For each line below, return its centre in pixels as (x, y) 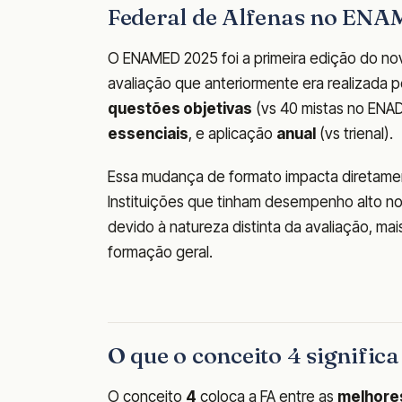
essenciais (148, 134)
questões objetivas (180, 109)
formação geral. (160, 253)
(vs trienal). (354, 134)
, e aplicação (232, 134)
